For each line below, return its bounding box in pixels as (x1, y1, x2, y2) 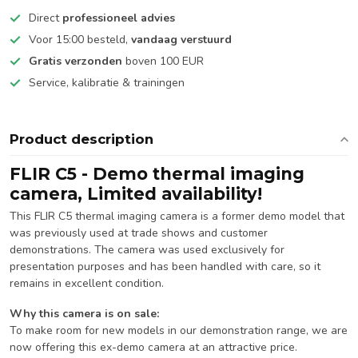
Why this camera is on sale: (10, 305, 159, 321)
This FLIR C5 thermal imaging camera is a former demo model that (10, 209, 344, 224)
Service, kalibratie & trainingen (29, 75, 185, 90)
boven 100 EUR (122, 54, 204, 69)
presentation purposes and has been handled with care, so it (10, 259, 320, 274)
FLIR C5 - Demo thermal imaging (10, 164, 304, 184)
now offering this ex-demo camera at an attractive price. (10, 339, 297, 355)
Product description (10, 131, 153, 147)
